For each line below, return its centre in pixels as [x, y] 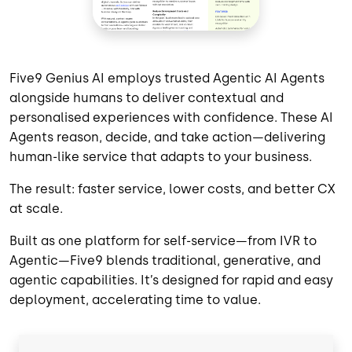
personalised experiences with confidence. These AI [171, 118]
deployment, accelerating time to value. [137, 300]
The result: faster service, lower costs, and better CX [172, 189]
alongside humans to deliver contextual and [147, 98]
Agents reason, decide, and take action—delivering [167, 137]
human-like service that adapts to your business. [161, 157]
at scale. [36, 209]
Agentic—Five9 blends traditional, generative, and [165, 261]
